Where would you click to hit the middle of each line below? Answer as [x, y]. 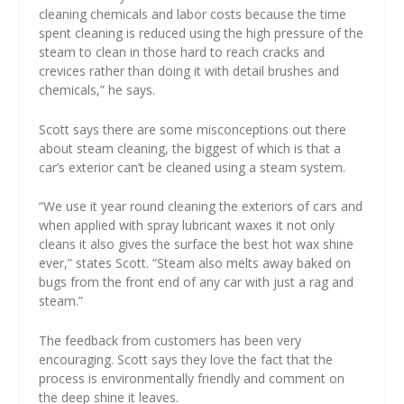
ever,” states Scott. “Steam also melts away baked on [194, 263]
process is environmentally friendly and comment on [191, 378]
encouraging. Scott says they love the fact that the [185, 359]
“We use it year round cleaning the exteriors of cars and [200, 207]
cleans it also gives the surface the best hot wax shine [196, 244]
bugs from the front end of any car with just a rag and [196, 282]
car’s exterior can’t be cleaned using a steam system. [192, 167]
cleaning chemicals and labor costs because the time [192, 14]
